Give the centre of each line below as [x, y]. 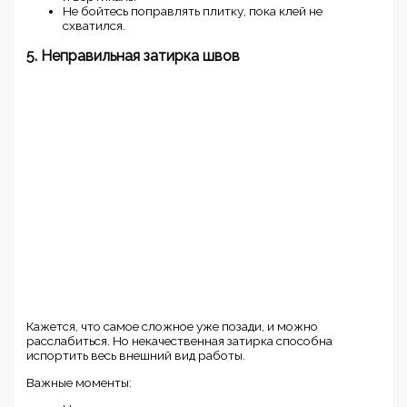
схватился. [94, 26]
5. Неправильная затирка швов [134, 56]
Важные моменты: [79, 382]
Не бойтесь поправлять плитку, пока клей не [193, 11]
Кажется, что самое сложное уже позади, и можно [173, 327]
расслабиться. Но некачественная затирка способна [180, 341]
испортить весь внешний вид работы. [136, 356]
